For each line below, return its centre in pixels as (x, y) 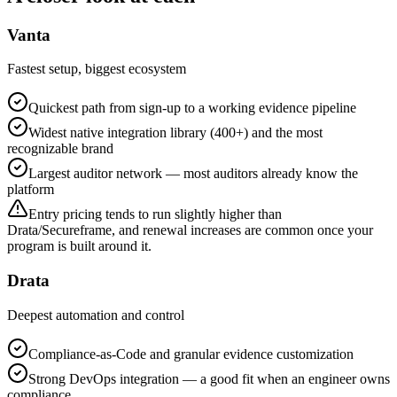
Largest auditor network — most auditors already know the (193, 174)
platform (31, 190)
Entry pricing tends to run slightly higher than (155, 214)
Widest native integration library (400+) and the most (175, 133)
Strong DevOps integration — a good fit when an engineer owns (209, 378)
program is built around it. (79, 246)
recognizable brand (60, 149)
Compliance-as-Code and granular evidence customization (191, 354)
